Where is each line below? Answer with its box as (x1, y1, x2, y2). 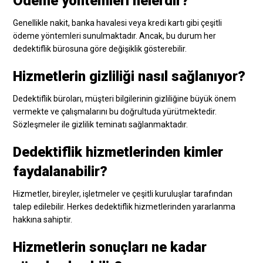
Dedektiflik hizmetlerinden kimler (13, 143, 224, 160)
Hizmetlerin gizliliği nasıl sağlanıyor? (13, 68, 246, 85)
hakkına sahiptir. (13, 214, 73, 224)
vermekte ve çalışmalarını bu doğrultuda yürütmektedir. (13, 106, 217, 116)
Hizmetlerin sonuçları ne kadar (13, 238, 207, 255)
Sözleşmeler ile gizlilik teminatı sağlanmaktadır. (13, 119, 188, 129)
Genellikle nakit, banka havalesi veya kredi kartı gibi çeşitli (13, 18, 222, 28)
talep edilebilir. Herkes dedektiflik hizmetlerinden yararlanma (13, 201, 236, 211)
